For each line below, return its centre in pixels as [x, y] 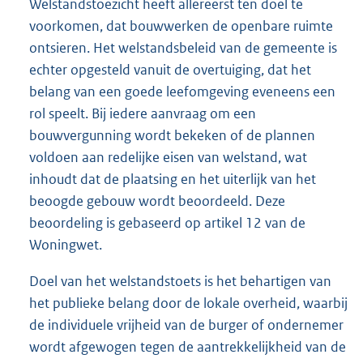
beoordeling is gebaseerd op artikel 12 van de [167, 223]
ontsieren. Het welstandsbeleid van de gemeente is [183, 48]
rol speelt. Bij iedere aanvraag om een [143, 114]
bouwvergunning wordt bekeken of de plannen [172, 136]
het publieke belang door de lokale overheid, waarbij [188, 303]
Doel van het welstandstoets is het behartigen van [180, 282]
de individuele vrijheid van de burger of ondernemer [186, 325]
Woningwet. [66, 245]
